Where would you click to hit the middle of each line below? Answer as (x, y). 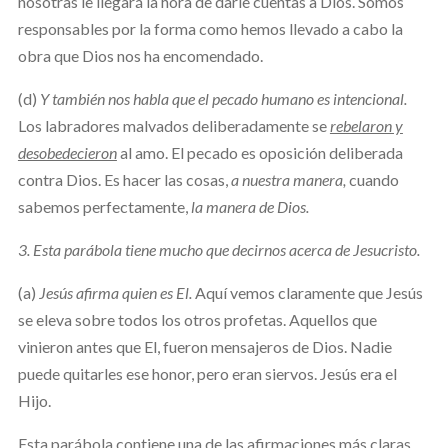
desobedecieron (67, 152)
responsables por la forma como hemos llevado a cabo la (210, 28)
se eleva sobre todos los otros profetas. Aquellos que (197, 319)
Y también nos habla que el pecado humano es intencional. (223, 98)
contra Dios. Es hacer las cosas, (124, 179)
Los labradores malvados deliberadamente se (173, 125)
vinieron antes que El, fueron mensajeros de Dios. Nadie (204, 346)
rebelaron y (366, 125)
